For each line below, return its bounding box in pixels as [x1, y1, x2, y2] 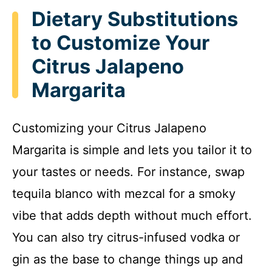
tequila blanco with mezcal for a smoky [12, 186, 236, 201]
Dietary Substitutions [32, 7, 238, 32]
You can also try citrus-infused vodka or [12, 229, 240, 245]
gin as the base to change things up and [12, 251, 243, 267]
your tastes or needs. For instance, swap [12, 164, 245, 179]
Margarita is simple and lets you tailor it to [12, 142, 252, 157]
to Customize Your [32, 31, 209, 55]
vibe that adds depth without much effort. [12, 208, 252, 223]
